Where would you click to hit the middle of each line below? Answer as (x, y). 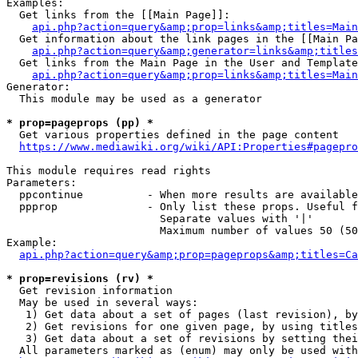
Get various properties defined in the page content (173, 135)
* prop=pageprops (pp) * (80, 123)
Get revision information (89, 290)
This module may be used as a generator (134, 99)
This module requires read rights (109, 171)
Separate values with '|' (160, 219)
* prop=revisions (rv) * (80, 278)
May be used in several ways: (102, 302)
